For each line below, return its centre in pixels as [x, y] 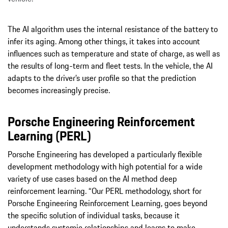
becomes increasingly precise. [59, 90]
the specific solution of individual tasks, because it [94, 216]
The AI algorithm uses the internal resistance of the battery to [113, 29]
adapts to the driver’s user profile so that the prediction [102, 78]
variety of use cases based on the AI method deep [92, 179]
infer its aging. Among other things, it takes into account [104, 41]
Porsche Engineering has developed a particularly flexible [105, 154]
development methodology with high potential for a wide [105, 167]
